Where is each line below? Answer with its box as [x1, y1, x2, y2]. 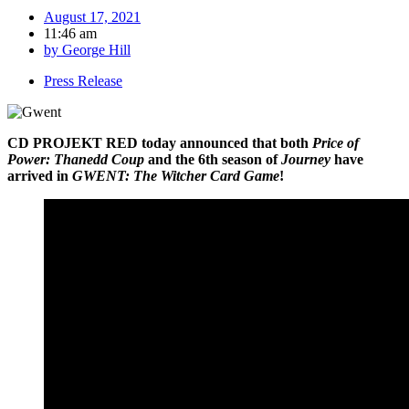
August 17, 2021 [44, 8, 141, 25]
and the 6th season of [144, 151, 281, 167]
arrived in [7, 167, 72, 184]
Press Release [44, 72, 122, 89]
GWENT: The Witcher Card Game [72, 167, 279, 184]
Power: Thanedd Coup [7, 151, 144, 167]
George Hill [58, 41, 131, 58]
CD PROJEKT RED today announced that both [7, 134, 312, 151]
